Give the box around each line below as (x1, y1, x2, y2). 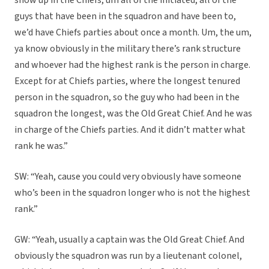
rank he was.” (14, 139, 68, 153)
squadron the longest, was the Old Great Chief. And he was (14, 107, 252, 121)
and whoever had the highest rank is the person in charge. (14, 58, 250, 72)
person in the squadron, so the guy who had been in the (14, 91, 240, 104)
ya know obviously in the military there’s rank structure (14, 42, 241, 56)
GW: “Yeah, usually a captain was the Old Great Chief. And (14, 233, 244, 247)
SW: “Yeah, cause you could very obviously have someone (14, 170, 241, 184)
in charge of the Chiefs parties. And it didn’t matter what (14, 123, 246, 137)
